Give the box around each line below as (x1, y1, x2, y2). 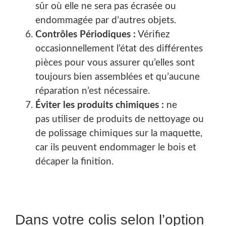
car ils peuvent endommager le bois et (35, 142, 196, 152)
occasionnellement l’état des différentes (35, 43, 203, 53)
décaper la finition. (35, 156, 114, 166)
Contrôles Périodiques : (35, 29, 136, 39)
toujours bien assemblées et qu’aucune (35, 72, 200, 82)
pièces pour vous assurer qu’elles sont (35, 58, 195, 68)
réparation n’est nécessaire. (35, 86, 150, 96)
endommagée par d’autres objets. (35, 15, 176, 25)
